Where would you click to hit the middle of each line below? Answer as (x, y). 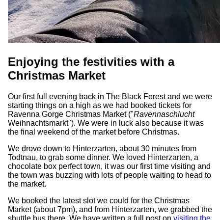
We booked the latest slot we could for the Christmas (99, 200)
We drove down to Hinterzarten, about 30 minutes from (102, 148)
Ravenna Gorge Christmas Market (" (71, 114)
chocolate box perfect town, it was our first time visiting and (109, 166)
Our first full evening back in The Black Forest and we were (110, 96)
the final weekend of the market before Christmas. (94, 132)
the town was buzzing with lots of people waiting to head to (110, 175)
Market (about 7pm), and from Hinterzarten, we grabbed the (110, 209)
